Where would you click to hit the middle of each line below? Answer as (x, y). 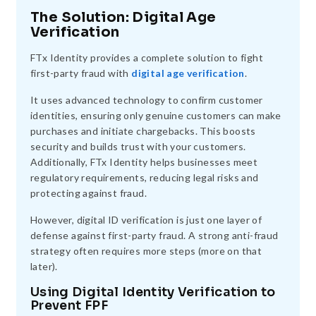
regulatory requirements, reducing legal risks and (145, 178)
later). (44, 267)
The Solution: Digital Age (123, 18)
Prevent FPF (69, 306)
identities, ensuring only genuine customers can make (156, 116)
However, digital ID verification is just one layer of (146, 220)
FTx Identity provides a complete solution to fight (147, 58)
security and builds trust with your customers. (138, 147)
